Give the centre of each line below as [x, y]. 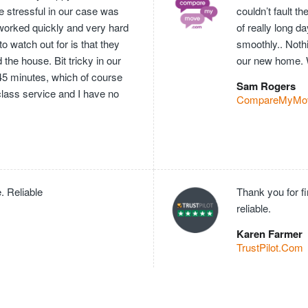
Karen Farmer [269, 233]
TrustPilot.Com [270, 247]
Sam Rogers [266, 86]
